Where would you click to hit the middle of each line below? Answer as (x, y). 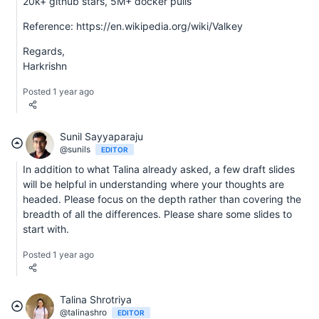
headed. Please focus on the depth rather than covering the (162, 199)
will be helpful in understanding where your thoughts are (153, 184)
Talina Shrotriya (96, 300)
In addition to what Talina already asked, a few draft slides (159, 169)
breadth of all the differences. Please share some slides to (157, 214)
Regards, (44, 51)
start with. (46, 229)
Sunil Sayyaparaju (101, 137)
